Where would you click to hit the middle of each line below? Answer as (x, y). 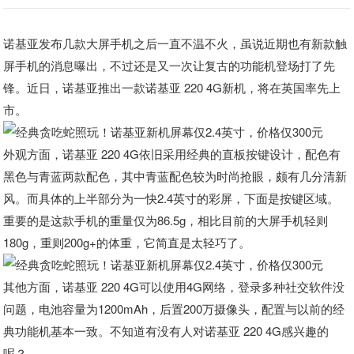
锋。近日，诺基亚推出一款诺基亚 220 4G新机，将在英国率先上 (172, 87)
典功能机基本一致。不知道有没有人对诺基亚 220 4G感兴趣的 (166, 331)
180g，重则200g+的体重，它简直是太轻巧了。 (127, 242)
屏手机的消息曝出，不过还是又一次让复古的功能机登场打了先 (169, 65)
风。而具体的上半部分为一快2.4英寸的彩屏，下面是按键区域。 (171, 198)
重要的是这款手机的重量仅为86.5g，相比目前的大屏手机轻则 (166, 220)
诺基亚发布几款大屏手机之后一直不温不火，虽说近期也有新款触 (175, 43)
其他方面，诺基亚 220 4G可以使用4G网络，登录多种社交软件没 (174, 286)
